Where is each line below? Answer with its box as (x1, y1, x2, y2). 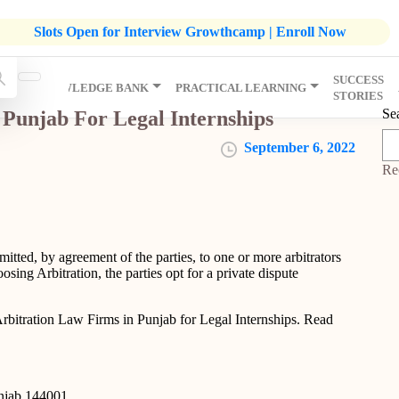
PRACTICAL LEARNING (175, 81, 307, 94)
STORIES (332, 89, 383, 102)
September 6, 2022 (244, 140, 355, 156)
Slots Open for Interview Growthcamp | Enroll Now (34, 23, 346, 39)
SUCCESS (332, 73, 384, 86)
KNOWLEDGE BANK (35, 81, 150, 94)
